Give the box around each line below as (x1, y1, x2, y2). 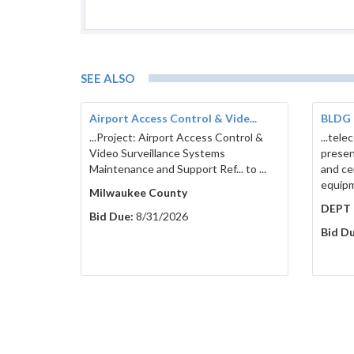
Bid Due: (89, 209, 134, 224)
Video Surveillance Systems (89, 146, 225, 160)
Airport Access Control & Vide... (89, 111, 257, 126)
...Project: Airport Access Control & (89, 130, 263, 145)
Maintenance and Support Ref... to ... (89, 162, 266, 176)
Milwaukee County (89, 186, 187, 200)
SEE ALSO (81, 71, 134, 86)
